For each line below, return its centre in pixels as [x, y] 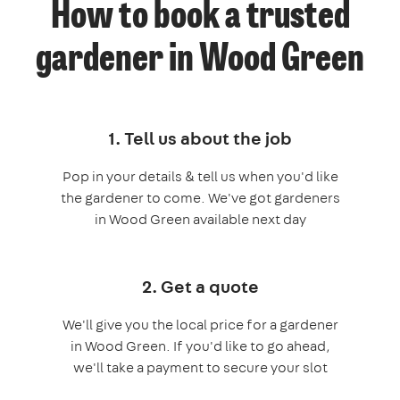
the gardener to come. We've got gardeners [200, 198]
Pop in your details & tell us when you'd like [200, 177]
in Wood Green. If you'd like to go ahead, [200, 346]
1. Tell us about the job [200, 138]
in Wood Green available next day [200, 220]
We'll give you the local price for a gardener [200, 325]
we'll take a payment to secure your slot [200, 368]
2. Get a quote [200, 287]
